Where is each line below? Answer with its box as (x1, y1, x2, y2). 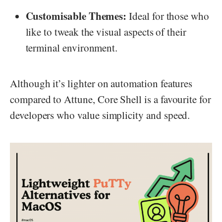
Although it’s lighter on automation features (10, 76, 193, 90)
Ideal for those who (126, 8, 209, 23)
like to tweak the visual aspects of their (25, 24, 186, 39)
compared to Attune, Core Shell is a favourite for (10, 92, 211, 106)
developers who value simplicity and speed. (10, 108, 190, 122)
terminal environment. (25, 40, 118, 55)
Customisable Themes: (25, 8, 127, 23)
